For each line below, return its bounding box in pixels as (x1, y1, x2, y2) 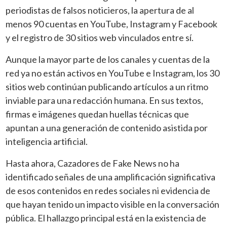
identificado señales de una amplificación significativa (6, 171, 216, 182)
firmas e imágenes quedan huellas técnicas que (6, 108, 190, 120)
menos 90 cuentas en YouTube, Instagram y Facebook (6, 18, 218, 29)
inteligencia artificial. (6, 135, 90, 147)
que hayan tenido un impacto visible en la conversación (6, 198, 220, 210)
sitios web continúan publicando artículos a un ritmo (6, 81, 209, 92)
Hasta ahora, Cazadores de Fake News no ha (6, 157, 180, 169)
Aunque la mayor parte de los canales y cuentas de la (6, 53, 210, 65)
